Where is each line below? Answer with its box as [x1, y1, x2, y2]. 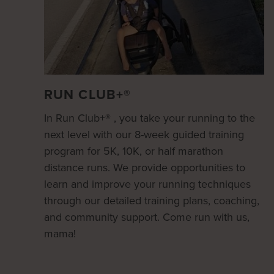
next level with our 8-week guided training [44, 127, 244, 142]
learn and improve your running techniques [44, 176, 251, 191]
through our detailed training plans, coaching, [44, 193, 259, 208]
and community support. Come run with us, [44, 209, 250, 224]
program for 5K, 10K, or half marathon [44, 143, 223, 158]
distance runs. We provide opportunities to [44, 160, 245, 175]
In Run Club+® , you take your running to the [44, 110, 255, 125]
